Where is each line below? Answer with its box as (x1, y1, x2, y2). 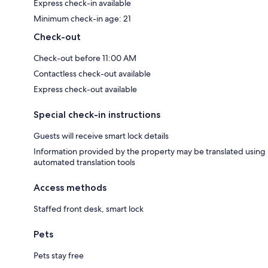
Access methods (33, 181, 106, 193)
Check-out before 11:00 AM (33, 52, 136, 63)
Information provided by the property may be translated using (33, 145, 266, 157)
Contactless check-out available (33, 68, 151, 79)
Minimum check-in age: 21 (33, 13, 131, 24)
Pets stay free (33, 249, 84, 261)
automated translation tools (33, 156, 135, 167)
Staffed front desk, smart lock (33, 203, 144, 214)
